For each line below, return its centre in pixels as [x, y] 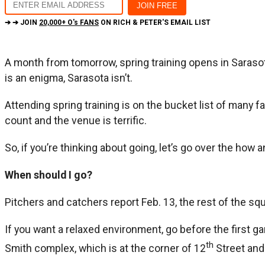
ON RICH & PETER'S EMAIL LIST [155, 22]
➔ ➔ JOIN [22, 22]
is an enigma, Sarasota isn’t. [69, 77]
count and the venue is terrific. [76, 120]
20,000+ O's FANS [69, 22]
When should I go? [49, 174]
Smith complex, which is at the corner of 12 [105, 248]
